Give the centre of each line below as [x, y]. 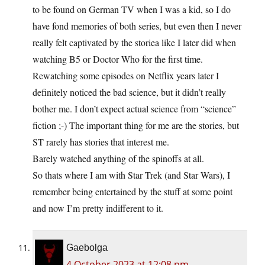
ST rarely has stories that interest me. [101, 141]
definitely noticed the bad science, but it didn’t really [129, 92]
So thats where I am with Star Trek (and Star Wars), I [131, 174]
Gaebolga [87, 247]
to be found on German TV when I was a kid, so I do [132, 9]
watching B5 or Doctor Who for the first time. [118, 59]
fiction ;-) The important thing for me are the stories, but [136, 125]
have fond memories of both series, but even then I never [137, 25]
